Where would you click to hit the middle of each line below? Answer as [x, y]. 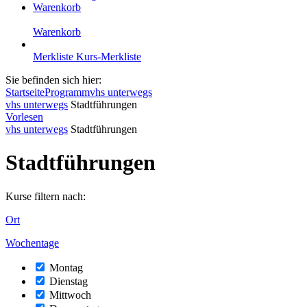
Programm [67, 92]
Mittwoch [70, 295]
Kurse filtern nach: [46, 196]
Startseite [25, 92]
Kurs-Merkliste [109, 57]
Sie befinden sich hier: [53, 80]
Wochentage [32, 243]
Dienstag [69, 281]
